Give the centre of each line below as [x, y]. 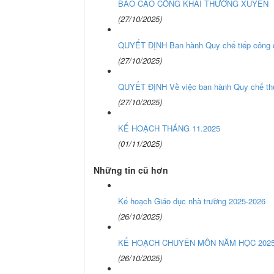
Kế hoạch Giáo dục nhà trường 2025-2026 [192, 201]
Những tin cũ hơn [131, 170]
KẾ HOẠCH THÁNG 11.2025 [169, 128]
